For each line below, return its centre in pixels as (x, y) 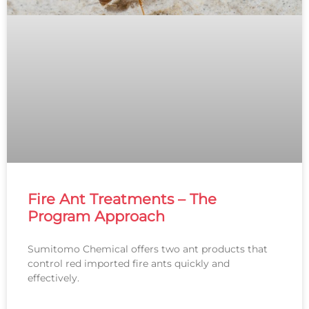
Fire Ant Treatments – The (122, 199)
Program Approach (96, 217)
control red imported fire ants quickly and (129, 264)
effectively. (53, 278)
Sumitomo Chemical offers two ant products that (148, 249)
